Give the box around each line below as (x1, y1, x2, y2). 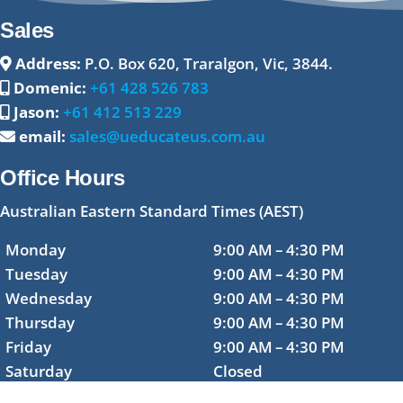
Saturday (5, 360, 72, 381)
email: (19, 125, 66, 147)
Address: (15, 52, 81, 74)
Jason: (13, 101, 59, 122)
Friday (5, 336, 51, 357)
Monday (5, 238, 66, 260)
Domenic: (13, 76, 86, 98)
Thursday (5, 311, 75, 333)
